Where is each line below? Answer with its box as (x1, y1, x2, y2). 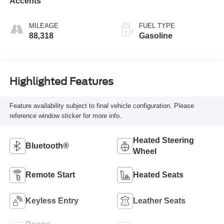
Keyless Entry (25, 196, 78, 205)
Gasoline (139, 31, 172, 40)
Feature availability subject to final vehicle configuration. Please (9, 101, 194, 109)
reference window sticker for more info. (9, 111, 121, 119)
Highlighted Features (9, 75, 113, 88)
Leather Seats (133, 196, 185, 205)
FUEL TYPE (139, 21, 175, 29)
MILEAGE (28, 21, 58, 29)
